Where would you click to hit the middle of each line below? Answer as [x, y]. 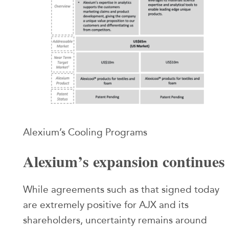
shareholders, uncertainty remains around [115, 220]
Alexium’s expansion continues [124, 161]
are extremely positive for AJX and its [106, 205]
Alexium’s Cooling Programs [85, 132]
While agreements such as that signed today [121, 190]
